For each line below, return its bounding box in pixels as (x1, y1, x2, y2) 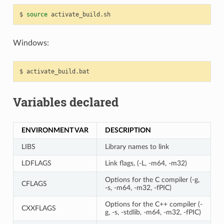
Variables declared (12, 93, 118, 110)
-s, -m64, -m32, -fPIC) (104, 183, 171, 191)
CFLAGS (21, 179, 47, 187)
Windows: (12, 38, 49, 47)
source (26, 10, 47, 18)
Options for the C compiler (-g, (104, 175, 199, 183)
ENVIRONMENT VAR (21, 126, 88, 134)
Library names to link (104, 142, 169, 150)
